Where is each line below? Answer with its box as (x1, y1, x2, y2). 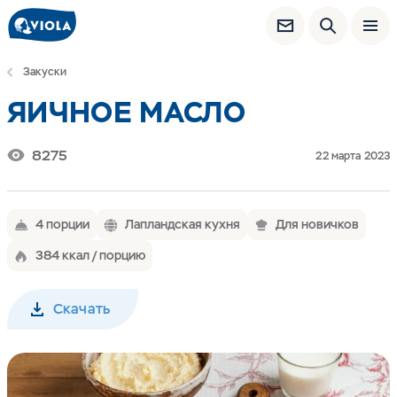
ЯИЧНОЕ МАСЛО (7, 94, 245, 130)
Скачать (53, 300, 111, 318)
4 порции (35, 216, 90, 232)
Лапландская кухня (125, 216, 240, 232)
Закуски (23, 65, 66, 79)
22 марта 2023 (315, 149, 390, 163)
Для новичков (276, 216, 359, 232)
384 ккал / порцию (35, 247, 145, 263)
